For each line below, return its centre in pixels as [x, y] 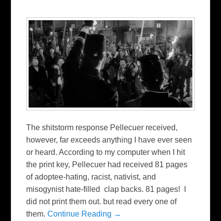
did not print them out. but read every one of [102, 201]
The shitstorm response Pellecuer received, [102, 127]
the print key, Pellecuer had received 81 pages [107, 164]
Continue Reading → [85, 214]
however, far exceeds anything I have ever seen [109, 140]
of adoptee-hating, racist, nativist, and [91, 177]
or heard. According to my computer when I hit [106, 152]
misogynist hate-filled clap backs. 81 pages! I [106, 189]
